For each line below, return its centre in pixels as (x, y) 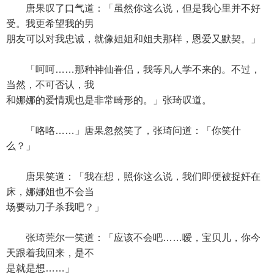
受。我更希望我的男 (50, 24)
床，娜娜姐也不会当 (50, 192)
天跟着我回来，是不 (50, 253)
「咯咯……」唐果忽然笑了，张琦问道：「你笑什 (124, 131)
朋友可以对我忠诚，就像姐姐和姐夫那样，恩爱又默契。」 (133, 39)
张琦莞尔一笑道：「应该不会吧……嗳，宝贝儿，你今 (133, 238)
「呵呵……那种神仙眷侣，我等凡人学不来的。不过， (133, 69)
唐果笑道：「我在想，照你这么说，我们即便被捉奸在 (133, 176)
